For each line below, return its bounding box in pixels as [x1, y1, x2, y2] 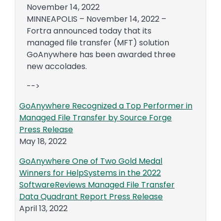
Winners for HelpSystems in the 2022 [19, 167, 161, 179]
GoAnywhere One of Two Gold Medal [19, 155, 162, 167]
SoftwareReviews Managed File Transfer [19, 179, 175, 190]
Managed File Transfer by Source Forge [19, 111, 172, 123]
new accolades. [27, 60, 87, 72]
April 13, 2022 [19, 202, 68, 214]
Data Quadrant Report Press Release [19, 190, 163, 202]
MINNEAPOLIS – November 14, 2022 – [27, 13, 166, 25]
